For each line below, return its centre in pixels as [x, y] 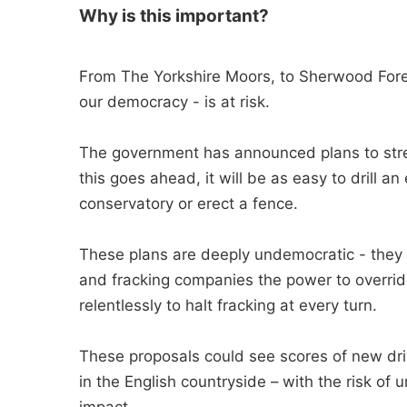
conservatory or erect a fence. [189, 203]
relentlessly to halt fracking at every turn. [228, 305]
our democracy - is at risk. [174, 102]
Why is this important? [174, 16]
